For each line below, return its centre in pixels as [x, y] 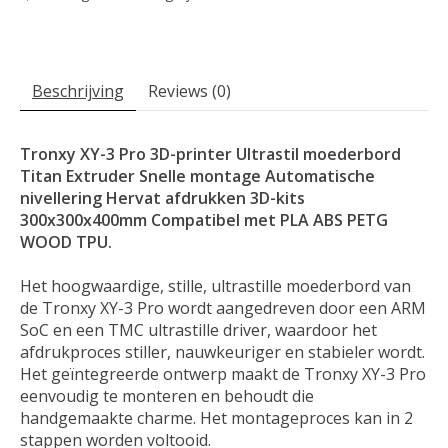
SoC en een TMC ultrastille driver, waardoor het [198, 329]
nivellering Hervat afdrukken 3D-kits [162, 197]
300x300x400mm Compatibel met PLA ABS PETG [204, 219]
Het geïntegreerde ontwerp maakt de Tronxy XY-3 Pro [223, 373]
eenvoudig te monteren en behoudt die [167, 395]
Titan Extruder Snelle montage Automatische [197, 175]
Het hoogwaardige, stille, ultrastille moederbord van [215, 285]
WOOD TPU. [66, 241]
